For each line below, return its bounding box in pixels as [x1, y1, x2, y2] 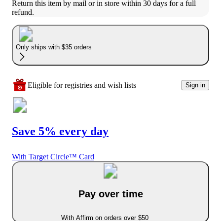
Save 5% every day [12, 124, 109, 138]
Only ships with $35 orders [16, 43, 92, 51]
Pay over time [78, 188, 143, 199]
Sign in [185, 81, 205, 89]
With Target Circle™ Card [12, 152, 94, 161]
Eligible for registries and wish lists [28, 80, 136, 89]
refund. [12, 7, 34, 16]
